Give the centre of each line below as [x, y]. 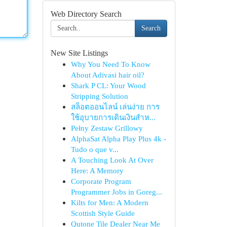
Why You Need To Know [110, 64]
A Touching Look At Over [112, 160]
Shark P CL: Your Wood [108, 85]
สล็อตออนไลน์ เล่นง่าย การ [115, 107]
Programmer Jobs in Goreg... [116, 192]
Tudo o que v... [94, 149]
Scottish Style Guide [103, 213]
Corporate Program [101, 181]
